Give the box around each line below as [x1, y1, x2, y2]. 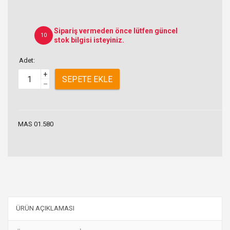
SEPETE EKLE [62, 74, 112, 84]
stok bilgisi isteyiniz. [54, 36, 124, 45]
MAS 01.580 [18, 120, 53, 128]
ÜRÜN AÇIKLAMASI [16, 204, 74, 212]
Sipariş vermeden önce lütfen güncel [54, 27, 178, 35]
